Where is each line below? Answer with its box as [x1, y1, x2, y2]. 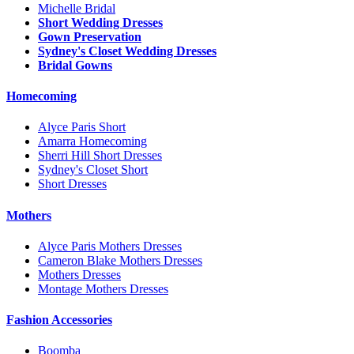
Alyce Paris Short [38, 120, 126, 134]
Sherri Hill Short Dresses [38, 149, 162, 163]
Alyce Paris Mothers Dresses [38, 239, 182, 253]
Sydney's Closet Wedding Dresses [38, 43, 217, 58]
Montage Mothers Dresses [38, 281, 168, 296]
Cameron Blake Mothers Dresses [38, 253, 202, 267]
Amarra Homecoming [38, 134, 147, 149]
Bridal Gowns [38, 58, 112, 72]
